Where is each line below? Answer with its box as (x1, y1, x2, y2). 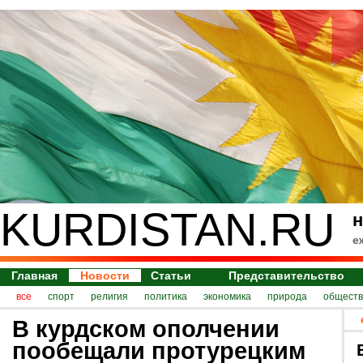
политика (144, 291, 187, 302)
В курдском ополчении (12, 315, 280, 342)
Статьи (151, 269, 192, 282)
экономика (203, 291, 251, 302)
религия (91, 291, 128, 302)
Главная (11, 269, 58, 282)
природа (267, 291, 307, 302)
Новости (80, 269, 130, 282)
